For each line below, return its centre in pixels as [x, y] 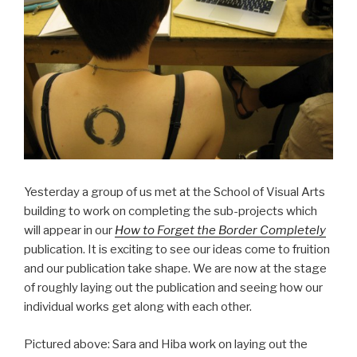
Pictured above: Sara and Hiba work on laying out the [166, 344]
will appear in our [69, 231]
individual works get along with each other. [138, 307]
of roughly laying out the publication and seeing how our [173, 288]
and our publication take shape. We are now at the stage [175, 269]
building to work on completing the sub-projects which [171, 212]
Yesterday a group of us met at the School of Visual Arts [175, 192]
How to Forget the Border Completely [220, 231]
